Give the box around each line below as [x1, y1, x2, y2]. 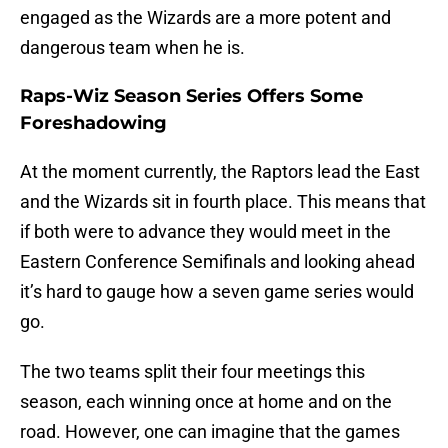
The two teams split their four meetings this [20, 361, 365, 383]
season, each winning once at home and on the [20, 391, 392, 413]
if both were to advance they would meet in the [20, 221, 391, 243]
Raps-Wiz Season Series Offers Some [20, 85, 363, 108]
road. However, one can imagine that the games [20, 421, 400, 443]
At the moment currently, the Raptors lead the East [20, 161, 420, 183]
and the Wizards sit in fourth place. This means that [20, 191, 426, 213]
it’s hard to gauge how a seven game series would [20, 281, 414, 303]
